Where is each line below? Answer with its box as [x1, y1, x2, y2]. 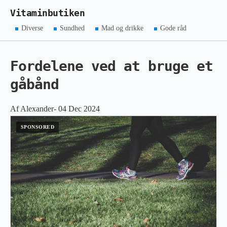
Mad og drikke [101, 24, 143, 32]
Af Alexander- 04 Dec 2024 [10, 104, 100, 113]
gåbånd [10, 76, 59, 93]
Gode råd [160, 24, 186, 32]
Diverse [21, 24, 44, 32]
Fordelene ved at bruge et [10, 58, 213, 74]
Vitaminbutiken [10, 8, 85, 18]
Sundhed [60, 24, 85, 32]
